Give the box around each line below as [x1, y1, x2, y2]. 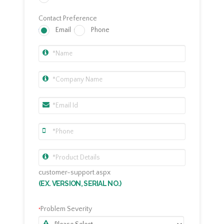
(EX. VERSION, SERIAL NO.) [38, 179, 121, 188]
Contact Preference [38, 14, 97, 23]
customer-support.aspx [38, 168, 110, 177]
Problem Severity [40, 205, 92, 213]
